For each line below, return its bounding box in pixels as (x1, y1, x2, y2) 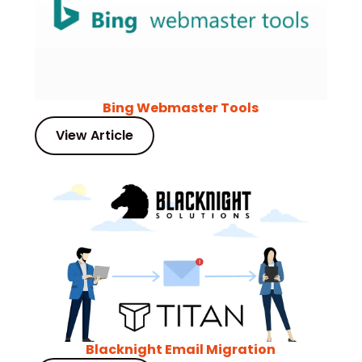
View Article (55, 126, 133, 145)
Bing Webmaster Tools (103, 99, 259, 118)
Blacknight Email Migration (86, 340, 276, 360)
